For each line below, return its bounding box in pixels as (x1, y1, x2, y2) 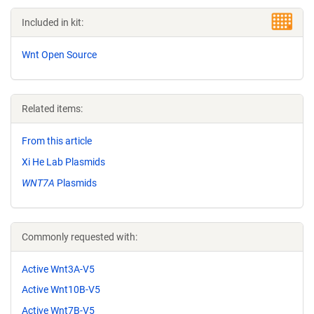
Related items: (22, 103, 83, 114)
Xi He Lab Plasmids (22, 156, 105, 168)
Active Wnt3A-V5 (22, 263, 95, 275)
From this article (22, 135, 92, 146)
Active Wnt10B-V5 (22, 284, 100, 296)
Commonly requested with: (22, 231, 137, 243)
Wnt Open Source (22, 49, 97, 60)
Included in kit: (22, 17, 83, 28)
